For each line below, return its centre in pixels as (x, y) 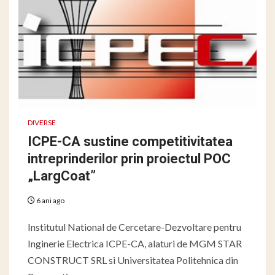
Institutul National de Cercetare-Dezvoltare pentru (134, 227)
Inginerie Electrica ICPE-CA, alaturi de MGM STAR (135, 243)
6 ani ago (50, 200)
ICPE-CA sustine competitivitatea (130, 141)
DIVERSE (42, 122)
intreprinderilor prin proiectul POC (129, 158)
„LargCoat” (62, 176)
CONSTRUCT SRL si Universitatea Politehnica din (133, 260)
